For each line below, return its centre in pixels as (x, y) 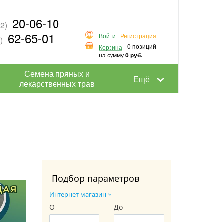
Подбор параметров (95, 178)
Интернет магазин (78, 194)
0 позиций (142, 46)
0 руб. (134, 55)
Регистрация (138, 36)
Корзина (111, 47)
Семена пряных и (57, 74)
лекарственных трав (57, 83)
